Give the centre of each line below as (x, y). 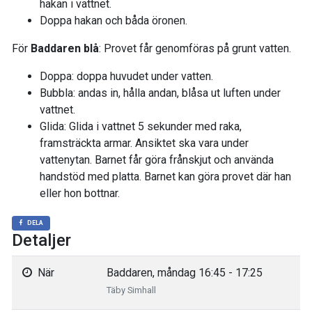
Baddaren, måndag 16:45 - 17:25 (185, 273)
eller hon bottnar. (80, 193)
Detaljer (41, 240)
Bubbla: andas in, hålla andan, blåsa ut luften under (160, 93)
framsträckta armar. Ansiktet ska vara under (144, 143)
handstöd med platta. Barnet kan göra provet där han (165, 177)
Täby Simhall (131, 290)
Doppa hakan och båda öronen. (114, 21)
